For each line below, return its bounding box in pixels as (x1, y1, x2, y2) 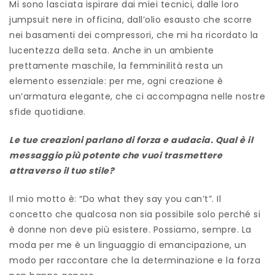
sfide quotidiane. (9, 105, 86, 118)
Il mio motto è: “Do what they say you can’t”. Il (9, 192, 221, 205)
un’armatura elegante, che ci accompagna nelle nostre (9, 90, 265, 103)
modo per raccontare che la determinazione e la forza (9, 254, 260, 266)
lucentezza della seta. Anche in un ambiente (9, 44, 214, 56)
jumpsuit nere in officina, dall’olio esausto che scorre (9, 13, 252, 26)
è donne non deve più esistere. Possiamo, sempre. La (9, 223, 252, 236)
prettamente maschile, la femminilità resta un (9, 59, 223, 72)
